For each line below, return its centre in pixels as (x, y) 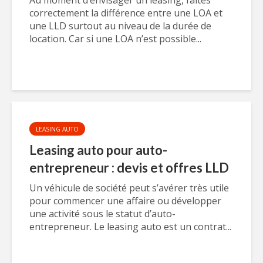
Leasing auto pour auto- (98, 150)
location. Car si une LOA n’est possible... (115, 39)
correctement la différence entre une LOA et (126, 13)
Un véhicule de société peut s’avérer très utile (129, 188)
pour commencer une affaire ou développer (125, 201)
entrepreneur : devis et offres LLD (129, 168)
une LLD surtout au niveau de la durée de (120, 26)
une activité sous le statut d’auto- (102, 214)
